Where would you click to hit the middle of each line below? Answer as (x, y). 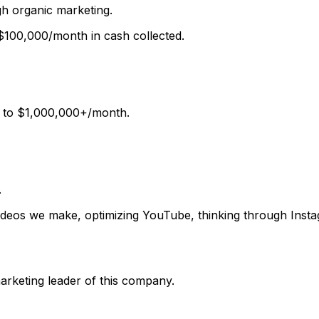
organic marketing (61, 10)
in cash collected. (136, 35)
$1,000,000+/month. (73, 112)
